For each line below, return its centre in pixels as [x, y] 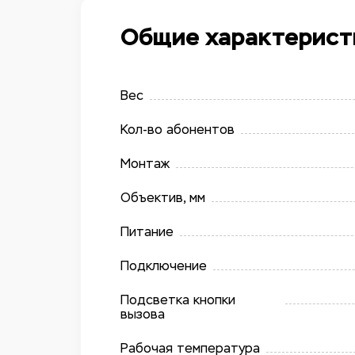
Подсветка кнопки [178, 300]
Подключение [164, 266]
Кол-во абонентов [177, 130]
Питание [147, 232]
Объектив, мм [163, 198]
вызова [143, 314]
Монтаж [145, 164]
